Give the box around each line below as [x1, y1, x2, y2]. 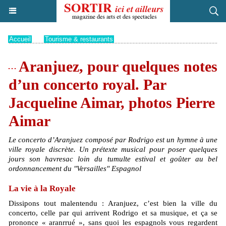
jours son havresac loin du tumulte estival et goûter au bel [9, 155, 217, 163]
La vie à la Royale [9, 184, 76, 193]
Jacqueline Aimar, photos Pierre [9, 94, 215, 111]
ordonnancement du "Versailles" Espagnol [9, 164, 141, 173]
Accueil [9, 35, 31, 43]
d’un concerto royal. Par [9, 76, 166, 93]
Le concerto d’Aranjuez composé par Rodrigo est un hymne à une [9, 136, 217, 144]
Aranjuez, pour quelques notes [16, 58, 217, 75]
